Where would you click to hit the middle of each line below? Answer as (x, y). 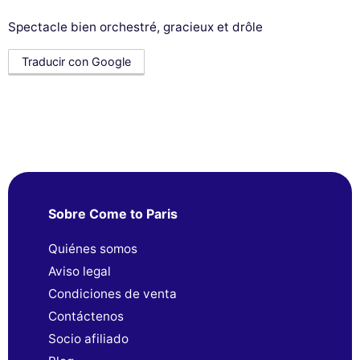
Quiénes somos (93, 248)
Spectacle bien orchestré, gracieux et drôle (135, 27)
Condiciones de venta (112, 293)
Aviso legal (80, 271)
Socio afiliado (88, 338)
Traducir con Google (76, 61)
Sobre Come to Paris (113, 213)
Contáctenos (86, 316)
